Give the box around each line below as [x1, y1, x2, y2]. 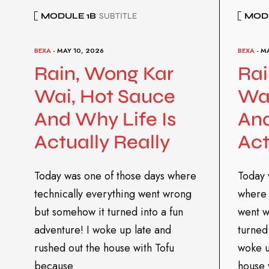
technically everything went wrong [34, 186, 192, 202]
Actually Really [34, 130, 170, 154]
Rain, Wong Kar [34, 62, 174, 86]
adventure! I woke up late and [34, 222, 171, 238]
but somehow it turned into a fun [34, 204, 183, 220]
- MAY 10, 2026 [51, 45, 104, 55]
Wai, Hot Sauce [34, 85, 175, 109]
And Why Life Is [34, 107, 176, 131]
